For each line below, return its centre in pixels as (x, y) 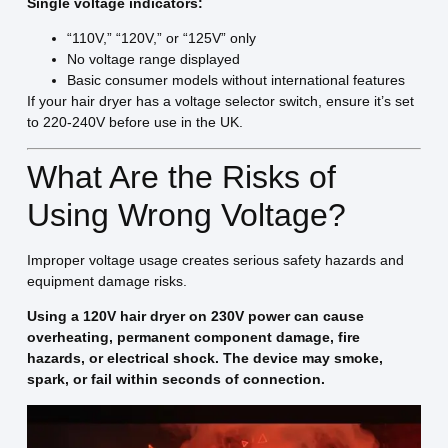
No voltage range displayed (153, 59)
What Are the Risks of (181, 176)
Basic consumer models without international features (235, 80)
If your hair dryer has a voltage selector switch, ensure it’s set (220, 101)
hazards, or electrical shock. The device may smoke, (204, 358)
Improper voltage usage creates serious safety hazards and (215, 259)
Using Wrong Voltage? (186, 214)
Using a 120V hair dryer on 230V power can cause (195, 316)
